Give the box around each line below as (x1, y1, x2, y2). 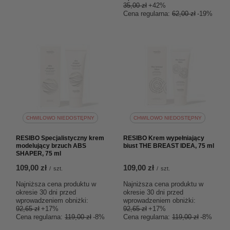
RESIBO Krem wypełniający (123, 135, 204, 142)
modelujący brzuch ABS (16, 142, 86, 149)
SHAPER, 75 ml (16, 150, 61, 157)
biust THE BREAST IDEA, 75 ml (123, 142, 214, 149)
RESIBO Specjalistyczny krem (16, 135, 104, 142)
